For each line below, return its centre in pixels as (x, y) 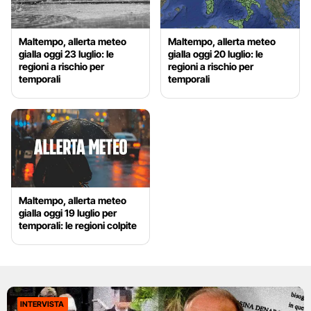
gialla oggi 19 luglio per (68, 213)
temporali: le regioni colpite (78, 226)
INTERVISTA (42, 304)
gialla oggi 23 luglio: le (66, 54)
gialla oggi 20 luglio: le (216, 54)
